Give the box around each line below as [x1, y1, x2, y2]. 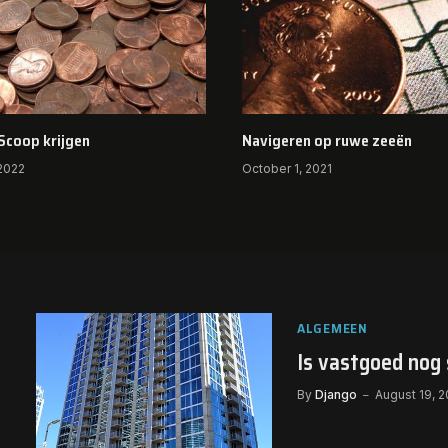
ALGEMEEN [297, 316, 368, 339]
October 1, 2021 [242, 160, 332, 176]
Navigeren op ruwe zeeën [242, 127, 412, 153]
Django [315, 386, 357, 402]
